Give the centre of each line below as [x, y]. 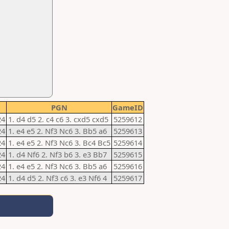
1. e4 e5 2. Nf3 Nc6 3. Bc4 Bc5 [59, 143]
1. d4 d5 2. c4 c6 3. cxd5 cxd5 [58, 119]
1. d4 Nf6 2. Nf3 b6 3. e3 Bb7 [58, 154]
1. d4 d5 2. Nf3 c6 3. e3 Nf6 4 [58, 178]
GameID [128, 107]
